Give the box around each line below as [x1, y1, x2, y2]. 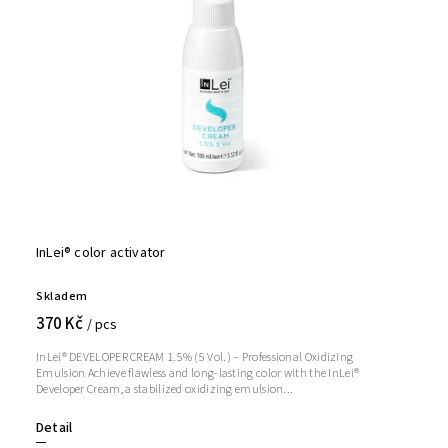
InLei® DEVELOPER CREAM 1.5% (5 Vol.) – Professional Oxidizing [36, 349, 354, 367]
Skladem [36, 287, 88, 306]
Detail [36, 418, 73, 439]
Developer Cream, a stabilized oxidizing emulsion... [36, 381, 294, 399]
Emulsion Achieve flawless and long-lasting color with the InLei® [36, 365, 360, 383]
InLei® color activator [36, 243, 166, 264]
